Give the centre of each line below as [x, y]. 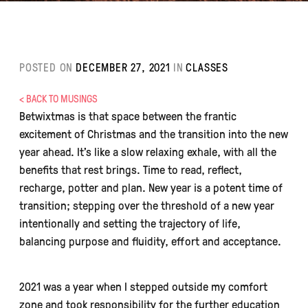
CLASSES [207, 67]
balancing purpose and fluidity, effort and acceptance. [150, 241]
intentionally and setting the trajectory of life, [130, 223]
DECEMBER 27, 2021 [123, 67]
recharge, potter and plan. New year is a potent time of [151, 187]
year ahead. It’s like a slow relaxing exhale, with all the [148, 151]
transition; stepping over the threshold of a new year [147, 205]
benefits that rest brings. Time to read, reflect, [131, 169]
